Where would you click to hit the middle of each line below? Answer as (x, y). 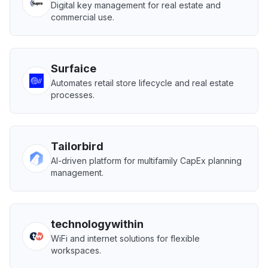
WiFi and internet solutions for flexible (125, 238)
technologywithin (97, 224)
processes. (73, 95)
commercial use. (83, 17)
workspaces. (76, 250)
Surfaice (74, 68)
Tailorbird (77, 146)
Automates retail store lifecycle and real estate (142, 83)
